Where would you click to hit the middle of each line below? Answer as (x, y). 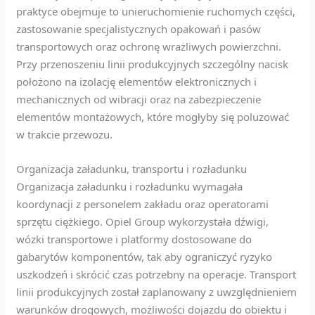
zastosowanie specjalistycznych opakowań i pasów (139, 28)
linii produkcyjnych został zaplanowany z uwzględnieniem (157, 291)
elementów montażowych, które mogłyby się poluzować (153, 116)
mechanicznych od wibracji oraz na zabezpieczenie (139, 99)
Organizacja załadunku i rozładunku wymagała (130, 186)
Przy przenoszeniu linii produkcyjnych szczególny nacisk (153, 64)
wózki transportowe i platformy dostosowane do (134, 239)
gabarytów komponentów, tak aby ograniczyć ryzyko (144, 256)
